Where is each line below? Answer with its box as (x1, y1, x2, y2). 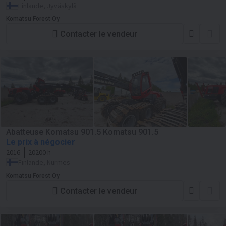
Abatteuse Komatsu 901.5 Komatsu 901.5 (6, 127, 158, 137)
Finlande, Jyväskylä (18, 1, 77, 10)
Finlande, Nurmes (18, 158, 70, 167)
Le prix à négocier (6, 137, 75, 147)
